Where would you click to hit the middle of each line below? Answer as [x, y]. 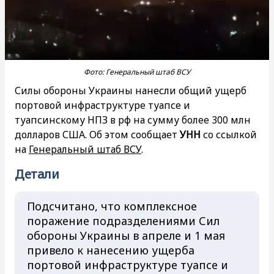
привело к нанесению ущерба [111, 250]
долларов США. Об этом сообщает [97, 134]
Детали [37, 174]
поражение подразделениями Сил [123, 220]
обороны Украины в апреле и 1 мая [126, 235]
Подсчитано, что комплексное [112, 206]
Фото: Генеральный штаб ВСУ [137, 72]
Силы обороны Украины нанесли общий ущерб [131, 90]
